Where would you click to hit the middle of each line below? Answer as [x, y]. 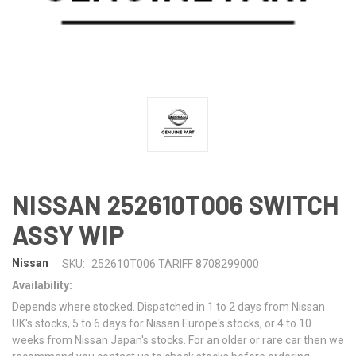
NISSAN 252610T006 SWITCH [175, 204]
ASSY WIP [68, 234]
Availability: [42, 285]
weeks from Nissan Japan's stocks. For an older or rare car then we [178, 340]
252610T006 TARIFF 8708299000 [175, 263]
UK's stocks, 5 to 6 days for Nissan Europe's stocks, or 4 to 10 [162, 323]
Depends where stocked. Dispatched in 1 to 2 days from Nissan [168, 306]
